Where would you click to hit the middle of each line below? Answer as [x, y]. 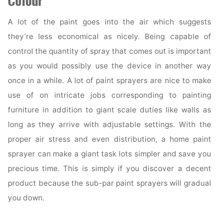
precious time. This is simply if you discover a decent [109, 169]
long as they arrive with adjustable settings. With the [109, 125]
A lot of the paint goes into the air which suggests [109, 22]
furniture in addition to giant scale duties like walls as [109, 110]
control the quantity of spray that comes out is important [109, 51]
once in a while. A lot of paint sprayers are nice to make [109, 81]
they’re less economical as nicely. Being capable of [109, 37]
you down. [26, 198]
